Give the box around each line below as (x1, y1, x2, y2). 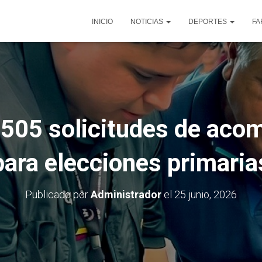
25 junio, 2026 (174, 188, 237, 201)
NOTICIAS (130, 18, 165, 26)
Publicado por (25, 188, 91, 201)
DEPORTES (188, 18, 229, 26)
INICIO (92, 18, 113, 26)
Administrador (91, 188, 161, 201)
